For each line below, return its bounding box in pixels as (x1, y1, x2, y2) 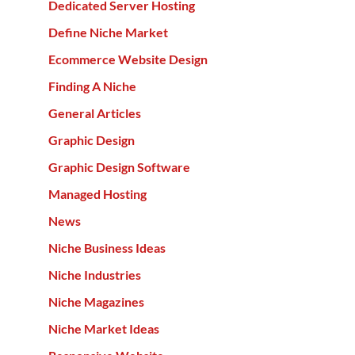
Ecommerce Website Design (48, 51, 208, 67)
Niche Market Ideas (48, 320, 159, 336)
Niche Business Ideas (48, 239, 166, 255)
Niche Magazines (48, 293, 144, 309)
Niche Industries (48, 266, 141, 282)
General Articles (48, 105, 141, 120)
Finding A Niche (48, 78, 136, 94)
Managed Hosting (48, 185, 147, 201)
